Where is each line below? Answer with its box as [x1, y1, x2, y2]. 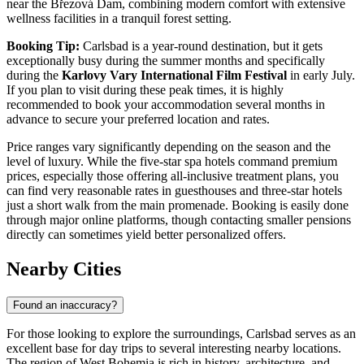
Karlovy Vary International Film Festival [62, 67, 287, 82]
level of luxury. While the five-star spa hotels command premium [6, 154, 337, 168]
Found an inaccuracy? [13, 298, 117, 311]
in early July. [287, 67, 355, 82]
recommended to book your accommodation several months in [6, 97, 325, 111]
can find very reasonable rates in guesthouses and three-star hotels [6, 183, 342, 197]
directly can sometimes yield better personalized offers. [6, 227, 286, 241]
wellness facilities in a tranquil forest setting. [6, 11, 232, 25]
